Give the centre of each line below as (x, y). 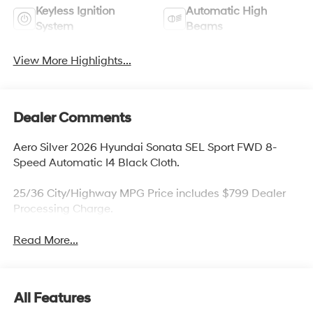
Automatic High (226, 11)
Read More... (45, 240)
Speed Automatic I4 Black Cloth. (96, 162)
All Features (52, 299)
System (54, 26)
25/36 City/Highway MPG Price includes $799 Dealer (149, 193)
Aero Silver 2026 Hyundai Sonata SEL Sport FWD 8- (145, 147)
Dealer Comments (72, 118)
